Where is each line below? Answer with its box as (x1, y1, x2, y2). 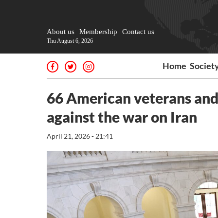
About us (47, 28, 74, 36)
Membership (79, 28, 117, 36)
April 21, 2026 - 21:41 (47, 132, 113, 140)
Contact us (122, 28, 154, 36)
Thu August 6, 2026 (47, 37, 93, 44)
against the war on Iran (47, 108, 197, 126)
